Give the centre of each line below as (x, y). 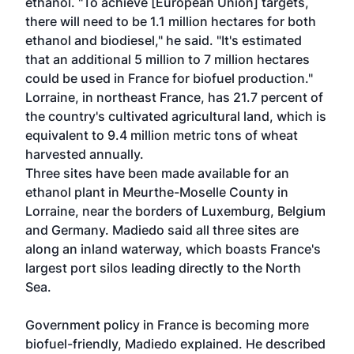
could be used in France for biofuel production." (169, 78)
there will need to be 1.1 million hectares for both (171, 21)
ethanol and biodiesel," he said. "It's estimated (164, 40)
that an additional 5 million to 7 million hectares (168, 59)
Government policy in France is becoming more (167, 325)
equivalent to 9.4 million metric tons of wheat (162, 135)
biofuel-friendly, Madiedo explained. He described (175, 344)
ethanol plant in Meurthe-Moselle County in (157, 192)
